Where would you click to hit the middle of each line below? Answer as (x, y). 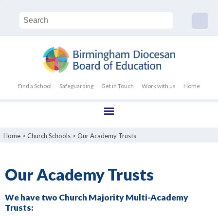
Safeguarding (77, 86)
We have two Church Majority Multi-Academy (96, 198)
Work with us (158, 86)
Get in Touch (118, 86)
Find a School (35, 86)
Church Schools (49, 136)
